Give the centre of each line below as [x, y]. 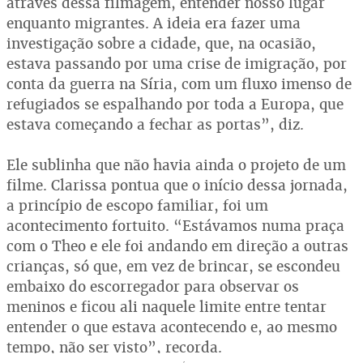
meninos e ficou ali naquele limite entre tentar [167, 306]
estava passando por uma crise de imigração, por [177, 63]
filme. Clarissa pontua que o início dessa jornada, [177, 185]
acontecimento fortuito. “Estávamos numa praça [175, 225]
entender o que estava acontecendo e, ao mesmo [172, 327]
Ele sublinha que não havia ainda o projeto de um [176, 164]
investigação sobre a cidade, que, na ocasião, [161, 43]
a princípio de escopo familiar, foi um [137, 205]
